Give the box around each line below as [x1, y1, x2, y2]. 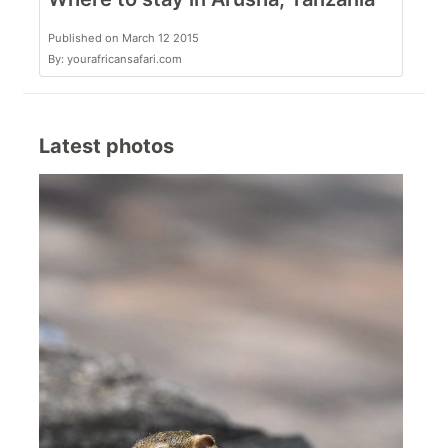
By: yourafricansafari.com [48, 52, 182, 67]
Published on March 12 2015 [48, 31, 199, 46]
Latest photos [39, 134, 174, 159]
